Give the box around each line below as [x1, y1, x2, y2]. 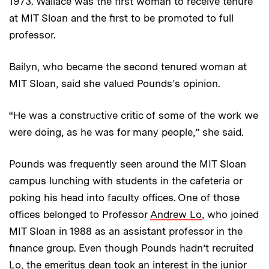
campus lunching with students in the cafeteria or [9, 175, 242, 187]
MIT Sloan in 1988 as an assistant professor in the [9, 225, 243, 238]
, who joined [202, 208, 259, 221]
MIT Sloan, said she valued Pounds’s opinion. [9, 77, 220, 90]
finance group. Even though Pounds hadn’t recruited [9, 242, 253, 255]
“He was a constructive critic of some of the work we [9, 109, 258, 122]
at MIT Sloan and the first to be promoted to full [9, 12, 234, 25]
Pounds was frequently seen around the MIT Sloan [9, 158, 246, 171]
